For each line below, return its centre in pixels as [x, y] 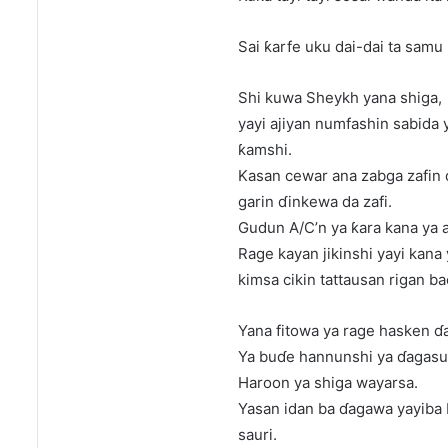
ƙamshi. [265, 150]
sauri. [257, 435]
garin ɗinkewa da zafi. [315, 202]
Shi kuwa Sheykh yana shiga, [340, 98]
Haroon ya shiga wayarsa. [328, 383]
